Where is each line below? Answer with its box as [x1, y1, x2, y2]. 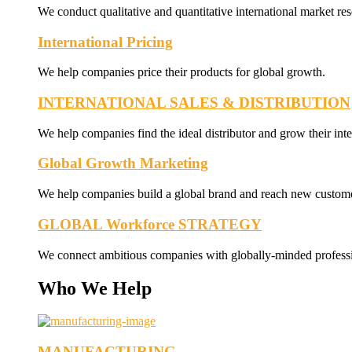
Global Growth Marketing [38, 155, 208, 172]
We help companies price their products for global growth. [38, 65, 325, 79]
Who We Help [38, 277, 152, 299]
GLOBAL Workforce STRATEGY [38, 215, 262, 233]
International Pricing [38, 33, 173, 50]
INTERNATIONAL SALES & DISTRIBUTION [38, 94, 350, 111]
